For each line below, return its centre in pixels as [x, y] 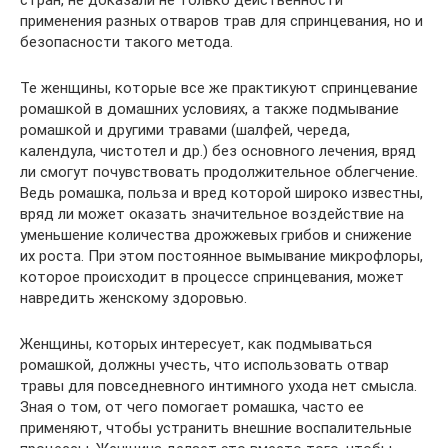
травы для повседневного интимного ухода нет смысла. [218, 385]
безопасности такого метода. [126, 41]
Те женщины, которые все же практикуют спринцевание [219, 87]
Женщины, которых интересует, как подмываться [196, 343]
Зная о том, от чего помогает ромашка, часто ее [192, 406]
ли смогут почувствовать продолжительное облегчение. [219, 171]
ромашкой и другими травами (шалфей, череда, [185, 129]
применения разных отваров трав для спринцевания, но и [221, 20]
